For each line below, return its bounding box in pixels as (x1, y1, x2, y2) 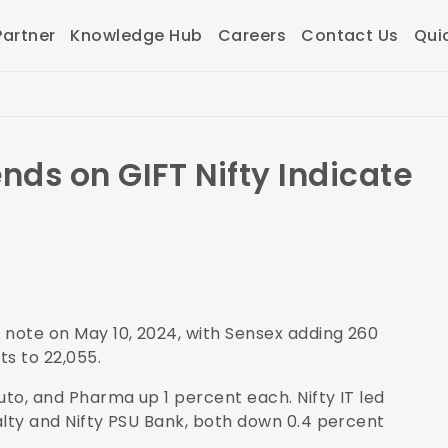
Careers (217, 24, 287, 47)
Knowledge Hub (70, 24, 203, 47)
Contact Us (301, 24, 399, 47)
